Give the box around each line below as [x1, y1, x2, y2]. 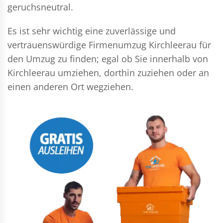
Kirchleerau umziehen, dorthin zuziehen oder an [7, 67, 209, 79]
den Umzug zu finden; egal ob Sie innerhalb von [7, 53, 208, 65]
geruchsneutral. [7, 1, 73, 13]
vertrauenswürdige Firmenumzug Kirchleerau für [7, 39, 211, 51]
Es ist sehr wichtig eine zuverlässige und [7, 25, 176, 37]
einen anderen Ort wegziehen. [7, 81, 133, 93]
